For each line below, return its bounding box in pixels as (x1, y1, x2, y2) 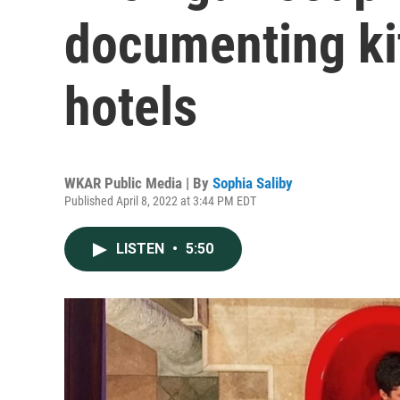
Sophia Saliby (212, 174, 293, 192)
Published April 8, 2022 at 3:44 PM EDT (64, 194, 256, 208)
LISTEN (116, 240, 168, 257)
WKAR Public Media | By (64, 174, 212, 192)
